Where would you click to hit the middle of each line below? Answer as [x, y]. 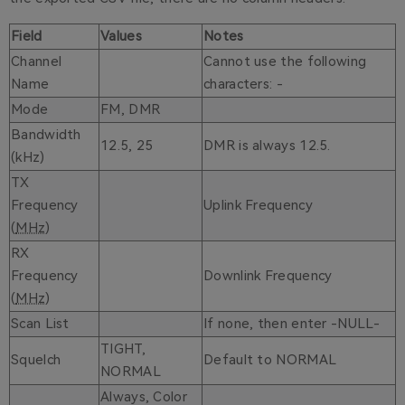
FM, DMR [131, 110]
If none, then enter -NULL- [292, 324]
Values [121, 37]
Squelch [36, 360]
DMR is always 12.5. [267, 146]
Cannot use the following [285, 62]
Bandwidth [46, 135]
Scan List [40, 324]
